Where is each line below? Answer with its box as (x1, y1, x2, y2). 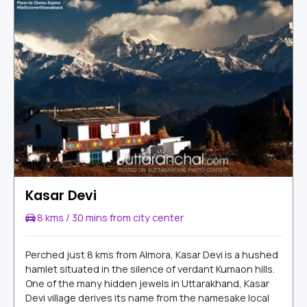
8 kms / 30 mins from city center (35, 211, 184, 225)
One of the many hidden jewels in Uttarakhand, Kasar (25, 277, 269, 291)
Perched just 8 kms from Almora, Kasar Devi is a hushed (25, 248, 278, 262)
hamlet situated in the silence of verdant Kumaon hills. (25, 262, 275, 276)
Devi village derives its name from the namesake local (25, 291, 269, 305)
